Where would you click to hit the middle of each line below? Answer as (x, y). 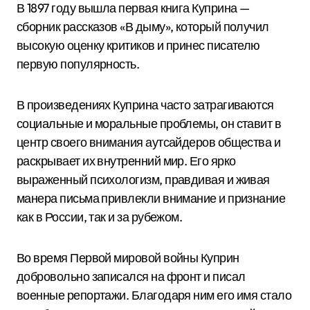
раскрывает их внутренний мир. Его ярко (126, 161)
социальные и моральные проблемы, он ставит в (149, 124)
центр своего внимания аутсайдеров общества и (149, 142)
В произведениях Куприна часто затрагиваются (145, 105)
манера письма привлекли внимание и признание (151, 198)
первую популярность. (78, 64)
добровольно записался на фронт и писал (131, 276)
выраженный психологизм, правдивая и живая (143, 180)
